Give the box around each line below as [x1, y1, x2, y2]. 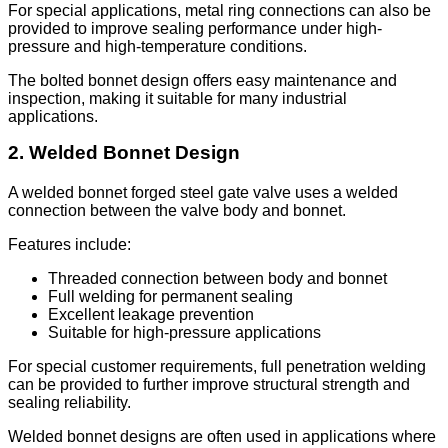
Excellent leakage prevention [48, 306, 254, 324]
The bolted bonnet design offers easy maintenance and [8, 72, 397, 90]
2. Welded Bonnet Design [8, 142, 240, 164]
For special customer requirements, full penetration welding [8, 358, 426, 376]
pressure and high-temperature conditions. [8, 38, 307, 56]
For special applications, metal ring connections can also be [8, 2, 431, 20]
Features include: [8, 236, 131, 254]
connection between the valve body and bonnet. [8, 202, 346, 220]
